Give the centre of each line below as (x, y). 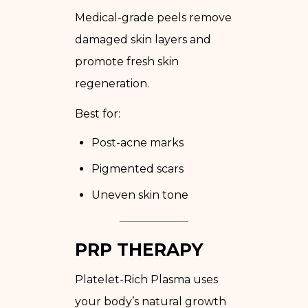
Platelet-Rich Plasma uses (146, 279)
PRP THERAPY (139, 249)
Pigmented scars (137, 168)
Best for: (98, 113)
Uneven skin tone (140, 195)
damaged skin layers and (143, 39)
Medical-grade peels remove (153, 17)
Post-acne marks (137, 142)
